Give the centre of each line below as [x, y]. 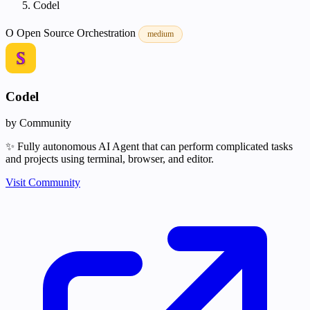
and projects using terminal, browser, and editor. [110, 159]
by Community [38, 123]
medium [161, 34]
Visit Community [43, 183]
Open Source [47, 33]
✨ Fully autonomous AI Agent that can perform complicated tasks [149, 147]
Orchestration [108, 33]
